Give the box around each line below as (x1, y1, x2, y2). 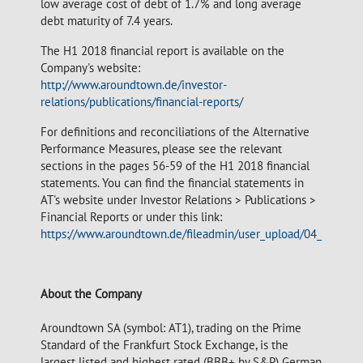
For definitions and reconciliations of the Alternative (41, 124, 310, 139)
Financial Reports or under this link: (41, 209, 222, 224)
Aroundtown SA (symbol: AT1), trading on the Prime (41, 320, 301, 335)
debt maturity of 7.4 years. (41, 13, 173, 28)
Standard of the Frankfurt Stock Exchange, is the (41, 337, 288, 352)
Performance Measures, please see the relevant (41, 141, 282, 156)
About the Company (41, 286, 142, 301)
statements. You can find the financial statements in (41, 175, 304, 190)
